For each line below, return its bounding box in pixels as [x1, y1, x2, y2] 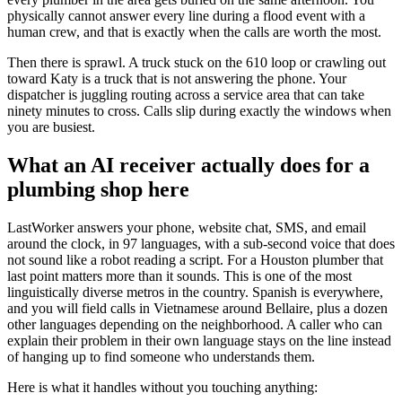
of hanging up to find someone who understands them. [7, 349, 315, 365]
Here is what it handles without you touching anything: [7, 380, 318, 396]
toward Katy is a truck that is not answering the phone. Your [7, 71, 346, 87]
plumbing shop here [7, 178, 189, 202]
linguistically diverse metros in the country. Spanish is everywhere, [7, 284, 383, 301]
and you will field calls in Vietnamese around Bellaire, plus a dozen [7, 301, 388, 317]
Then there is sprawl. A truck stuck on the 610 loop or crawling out [7, 55, 386, 71]
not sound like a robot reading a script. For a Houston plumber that [7, 252, 383, 268]
